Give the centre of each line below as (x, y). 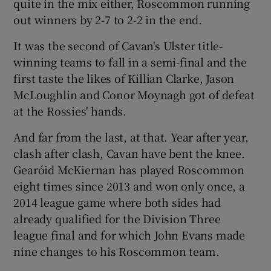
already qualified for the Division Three (117, 218)
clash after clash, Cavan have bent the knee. (129, 153)
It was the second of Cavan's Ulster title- (118, 45)
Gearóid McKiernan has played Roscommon (129, 169)
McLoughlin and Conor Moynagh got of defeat (134, 94)
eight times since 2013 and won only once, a (129, 185)
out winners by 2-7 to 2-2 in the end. (108, 19)
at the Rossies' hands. (70, 110)
